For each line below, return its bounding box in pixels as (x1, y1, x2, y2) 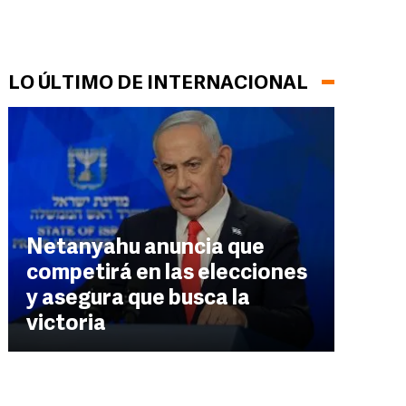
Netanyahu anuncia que (26, 237, 265, 259)
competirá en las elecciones (26, 263, 307, 285)
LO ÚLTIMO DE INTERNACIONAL (8, 74, 308, 93)
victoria (26, 314, 106, 335)
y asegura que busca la (26, 288, 250, 310)
